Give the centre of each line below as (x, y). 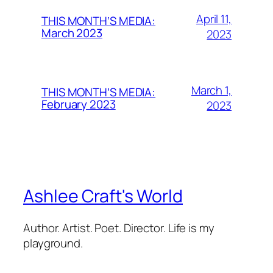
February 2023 (79, 105)
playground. (53, 243)
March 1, (211, 90)
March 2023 (72, 33)
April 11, (214, 19)
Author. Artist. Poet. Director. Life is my (119, 228)
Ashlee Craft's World (103, 196)
